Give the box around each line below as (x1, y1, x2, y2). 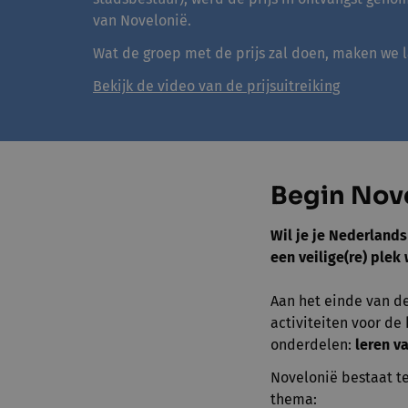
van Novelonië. (93, 12, 191, 30)
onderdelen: (270, 336, 356, 354)
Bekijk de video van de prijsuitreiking (93, 77, 340, 96)
